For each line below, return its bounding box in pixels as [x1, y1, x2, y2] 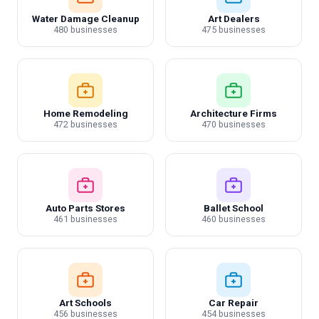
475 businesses [202, 24, 266, 35]
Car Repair [209, 297, 258, 308]
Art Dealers [207, 13, 260, 24]
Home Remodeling [43, 108, 128, 119]
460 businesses [202, 214, 266, 224]
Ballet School [204, 202, 263, 214]
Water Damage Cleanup [31, 13, 140, 24]
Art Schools [59, 297, 112, 308]
